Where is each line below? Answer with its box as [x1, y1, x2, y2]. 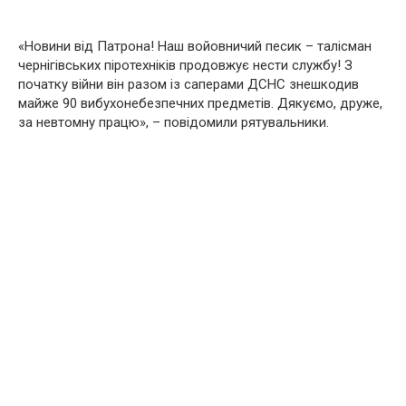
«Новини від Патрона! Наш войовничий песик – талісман [18, 38, 372, 55]
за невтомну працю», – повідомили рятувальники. [18, 114, 329, 131]
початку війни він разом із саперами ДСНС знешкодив [18, 76, 359, 93]
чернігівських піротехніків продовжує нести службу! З [18, 57, 353, 74]
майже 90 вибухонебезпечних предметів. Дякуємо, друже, [18, 95, 382, 112]
